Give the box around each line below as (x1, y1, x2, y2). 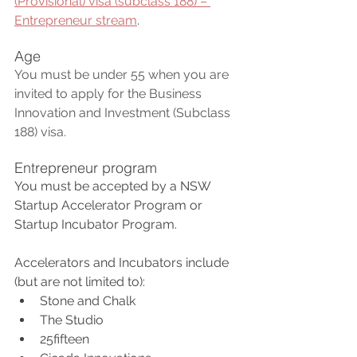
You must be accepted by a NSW (14, 178, 214, 194)
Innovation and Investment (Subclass (14, 105, 233, 121)
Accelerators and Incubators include (14, 255, 232, 271)
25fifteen (40, 331, 89, 347)
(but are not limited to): (14, 274, 145, 290)
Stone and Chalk (40, 293, 135, 309)
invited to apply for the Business (14, 86, 205, 102)
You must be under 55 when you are (14, 67, 232, 83)
